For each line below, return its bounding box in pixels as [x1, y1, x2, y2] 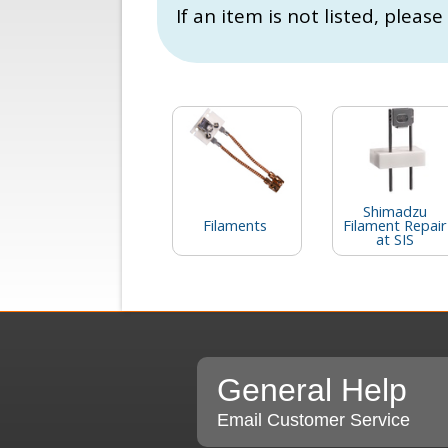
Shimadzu [363, 201, 427, 222]
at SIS [376, 229, 414, 250]
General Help [217, 372, 407, 409]
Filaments [203, 215, 267, 236]
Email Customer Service [217, 410, 410, 431]
